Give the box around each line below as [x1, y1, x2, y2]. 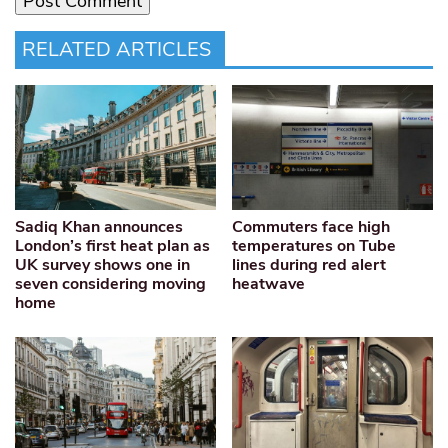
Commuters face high [232, 216, 391, 239]
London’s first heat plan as [15, 235, 210, 258]
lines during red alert [232, 254, 387, 277]
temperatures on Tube [232, 235, 397, 258]
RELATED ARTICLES [22, 36, 211, 64]
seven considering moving [15, 273, 206, 296]
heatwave [232, 273, 306, 296]
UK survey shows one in [15, 254, 190, 277]
